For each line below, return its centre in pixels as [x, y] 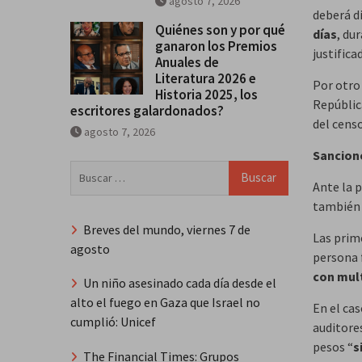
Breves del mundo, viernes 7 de [167, 229]
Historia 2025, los [206, 94]
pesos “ [333, 346]
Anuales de [187, 62]
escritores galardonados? [147, 110]
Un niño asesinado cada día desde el [180, 283]
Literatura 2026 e [206, 78]
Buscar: [89, 169]
